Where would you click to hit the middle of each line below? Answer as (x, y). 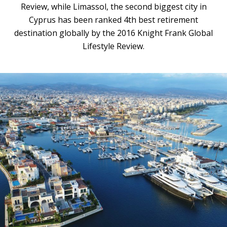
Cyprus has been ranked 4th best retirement (113, 20)
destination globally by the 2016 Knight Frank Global (113, 33)
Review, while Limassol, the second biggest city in (113, 7)
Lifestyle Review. (113, 46)
